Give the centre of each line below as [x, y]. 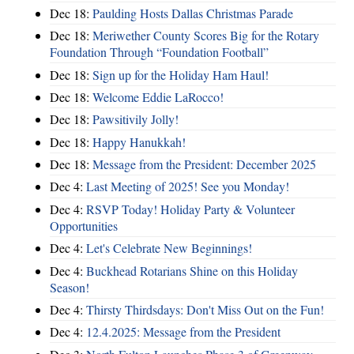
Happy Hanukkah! [139, 141]
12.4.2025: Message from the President [183, 332]
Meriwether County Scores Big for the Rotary [206, 36]
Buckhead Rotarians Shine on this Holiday [192, 270]
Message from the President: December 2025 [204, 164]
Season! [70, 287]
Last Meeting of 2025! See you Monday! [188, 186]
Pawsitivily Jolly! [136, 119]
